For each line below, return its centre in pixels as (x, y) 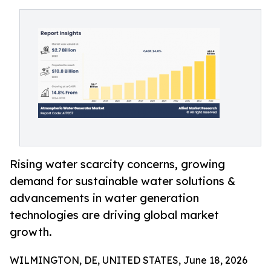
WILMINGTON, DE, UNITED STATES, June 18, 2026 (129, 260)
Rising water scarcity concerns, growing (117, 164)
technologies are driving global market (114, 215)
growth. (31, 232)
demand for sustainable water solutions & (122, 181)
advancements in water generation (104, 198)
